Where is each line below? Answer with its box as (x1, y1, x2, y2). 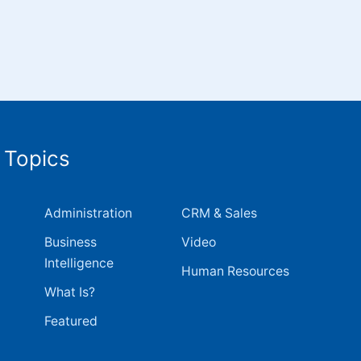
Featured (44, 313, 98, 329)
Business (44, 234, 97, 250)
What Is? (44, 284, 95, 300)
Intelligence (44, 255, 114, 271)
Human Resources (181, 263, 290, 279)
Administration (44, 205, 132, 221)
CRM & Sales (181, 205, 258, 221)
